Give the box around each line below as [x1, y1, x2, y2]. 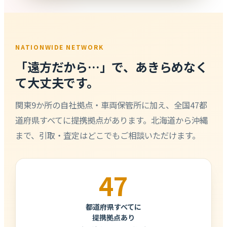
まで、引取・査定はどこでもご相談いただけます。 [15, 129, 201, 141]
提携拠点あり [92, 212, 135, 222]
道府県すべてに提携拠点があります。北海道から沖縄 [15, 113, 208, 126]
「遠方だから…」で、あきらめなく [15, 57, 208, 75]
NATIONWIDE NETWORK [15, 42, 104, 52]
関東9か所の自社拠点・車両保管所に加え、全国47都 [15, 98, 208, 111]
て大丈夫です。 [15, 73, 99, 91]
